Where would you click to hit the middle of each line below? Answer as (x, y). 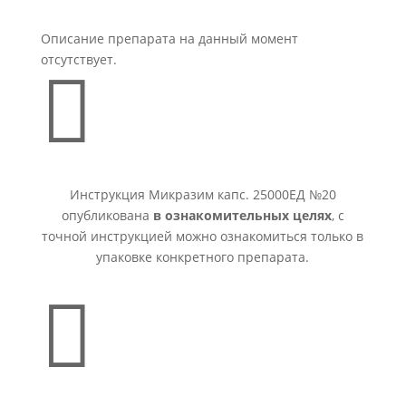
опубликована (107, 215)
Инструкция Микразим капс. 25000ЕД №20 (203, 194)
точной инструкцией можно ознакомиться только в (203, 236)
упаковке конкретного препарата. (203, 257)
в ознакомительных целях (242, 215)
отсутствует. (78, 59)
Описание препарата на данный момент (169, 39)
